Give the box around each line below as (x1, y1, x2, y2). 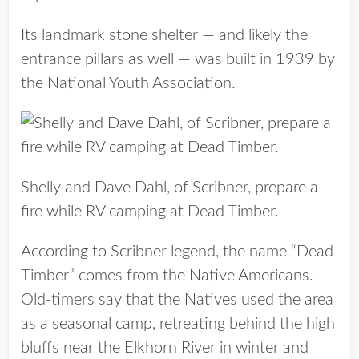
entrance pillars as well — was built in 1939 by (21, 51, 335, 68)
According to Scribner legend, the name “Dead (21, 244, 333, 260)
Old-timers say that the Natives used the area (21, 292, 333, 309)
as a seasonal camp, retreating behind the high (21, 316, 335, 333)
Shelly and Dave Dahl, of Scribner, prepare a (21, 179, 318, 196)
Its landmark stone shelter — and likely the (21, 27, 308, 44)
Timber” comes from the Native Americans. (21, 268, 313, 284)
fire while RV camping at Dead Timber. (21, 204, 279, 220)
